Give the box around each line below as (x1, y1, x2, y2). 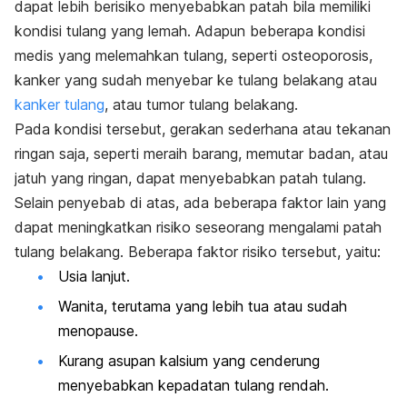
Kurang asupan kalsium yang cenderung (58, 352, 320, 371)
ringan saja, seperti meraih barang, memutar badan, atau (15, 144, 388, 163)
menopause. (58, 321, 138, 340)
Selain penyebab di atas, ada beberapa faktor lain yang (15, 193, 386, 212)
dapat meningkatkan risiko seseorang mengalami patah (15, 217, 382, 236)
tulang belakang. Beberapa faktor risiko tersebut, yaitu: (15, 242, 381, 261)
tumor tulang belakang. (146, 94, 303, 114)
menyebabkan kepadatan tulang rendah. (58, 376, 329, 395)
